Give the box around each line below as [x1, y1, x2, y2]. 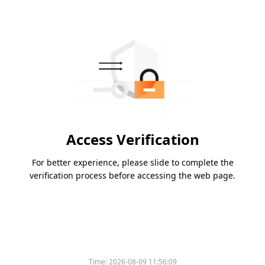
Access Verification [66, 130, 199, 150]
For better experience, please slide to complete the [31, 157, 234, 169]
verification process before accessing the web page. [30, 170, 235, 182]
